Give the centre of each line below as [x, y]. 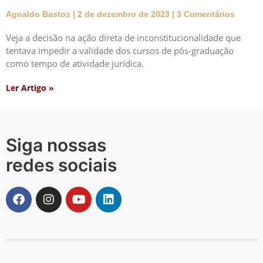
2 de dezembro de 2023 [124, 14]
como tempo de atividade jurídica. [75, 64]
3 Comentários [205, 14]
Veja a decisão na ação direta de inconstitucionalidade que [123, 38]
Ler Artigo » [30, 88]
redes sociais [61, 165]
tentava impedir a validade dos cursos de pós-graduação [120, 51]
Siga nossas [56, 145]
